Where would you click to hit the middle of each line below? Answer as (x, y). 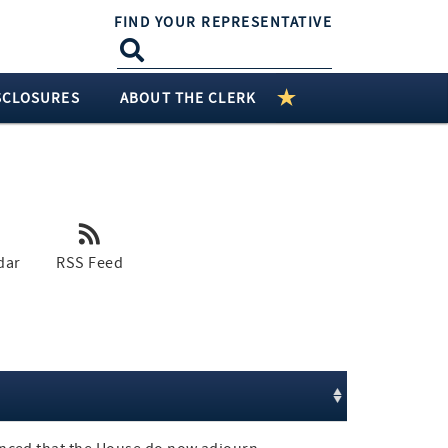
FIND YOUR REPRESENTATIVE (223, 22)
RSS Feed (90, 263)
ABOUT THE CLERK (188, 98)
